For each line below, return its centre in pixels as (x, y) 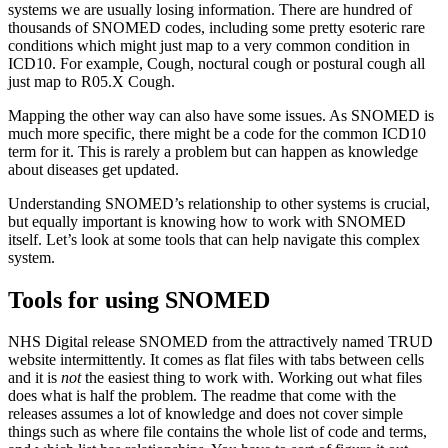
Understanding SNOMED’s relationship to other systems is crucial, (219, 203)
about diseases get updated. (93, 169)
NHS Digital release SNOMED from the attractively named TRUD (220, 342)
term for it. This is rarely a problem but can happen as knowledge (213, 151)
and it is (34, 378)
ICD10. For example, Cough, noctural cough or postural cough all (216, 63)
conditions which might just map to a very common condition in (209, 45)
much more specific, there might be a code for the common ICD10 (217, 133)
